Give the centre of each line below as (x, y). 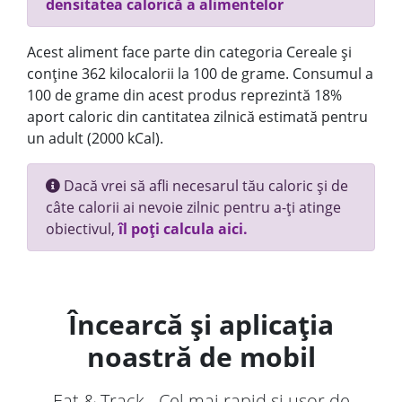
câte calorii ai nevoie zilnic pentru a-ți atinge (193, 207)
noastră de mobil (201, 357)
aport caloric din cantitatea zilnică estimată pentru (197, 117)
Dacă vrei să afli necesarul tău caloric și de (204, 186)
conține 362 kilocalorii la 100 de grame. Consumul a (200, 74)
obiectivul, (82, 229)
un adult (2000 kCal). (95, 138)
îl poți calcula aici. (183, 229)
